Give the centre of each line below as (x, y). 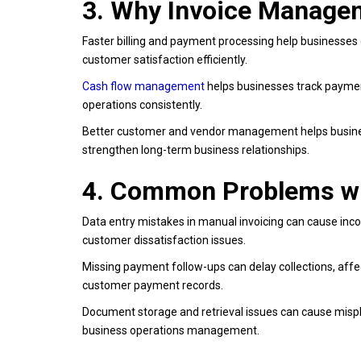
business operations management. (172, 330)
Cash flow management (143, 86)
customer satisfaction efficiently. (165, 59)
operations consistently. (142, 104)
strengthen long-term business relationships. (197, 149)
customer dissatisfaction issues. (164, 240)
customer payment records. (153, 285)
